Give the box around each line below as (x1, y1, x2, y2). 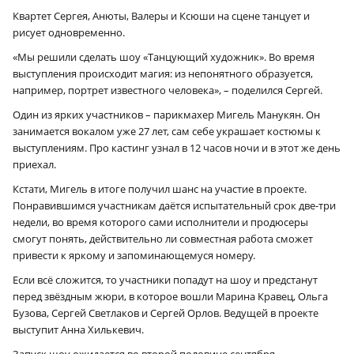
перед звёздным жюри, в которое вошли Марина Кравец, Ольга (13, 289, 328, 304)
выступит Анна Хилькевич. (13, 322, 144, 337)
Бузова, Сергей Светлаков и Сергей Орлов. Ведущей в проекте (13, 306, 318, 321)
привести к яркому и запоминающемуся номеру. (13, 248, 255, 263)
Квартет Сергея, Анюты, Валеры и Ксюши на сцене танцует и (13, 9, 310, 24)
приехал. (13, 157, 56, 172)
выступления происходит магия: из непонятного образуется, (13, 66, 313, 81)
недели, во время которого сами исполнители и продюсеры (13, 215, 308, 230)
